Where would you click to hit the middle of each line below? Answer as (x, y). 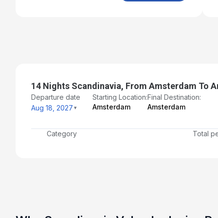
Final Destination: (174, 97)
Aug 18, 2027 (52, 108)
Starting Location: (120, 97)
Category (62, 133)
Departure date (56, 97)
